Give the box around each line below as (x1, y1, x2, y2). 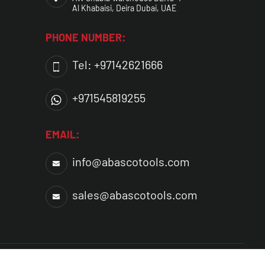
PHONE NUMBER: (45, 31, 126, 44)
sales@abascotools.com (72, 188, 198, 202)
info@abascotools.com (72, 154, 190, 169)
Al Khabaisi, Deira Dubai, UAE (72, 3, 176, 14)
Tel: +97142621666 (72, 57, 163, 72)
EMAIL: (45, 128, 80, 141)
